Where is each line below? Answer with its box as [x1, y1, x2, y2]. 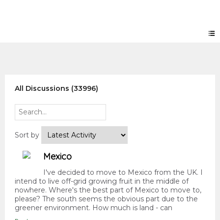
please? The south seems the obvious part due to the [15, 194, 198, 204]
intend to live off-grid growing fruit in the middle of [15, 177, 189, 186]
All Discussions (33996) [15, 84, 98, 93]
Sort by [15, 131, 41, 140]
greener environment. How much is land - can [15, 203, 172, 213]
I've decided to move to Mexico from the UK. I [43, 168, 203, 177]
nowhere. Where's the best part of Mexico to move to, [15, 186, 201, 195]
